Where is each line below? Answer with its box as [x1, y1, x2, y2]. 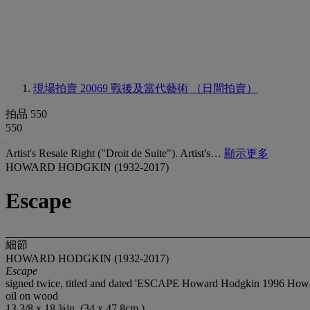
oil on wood [6, 289, 58, 302]
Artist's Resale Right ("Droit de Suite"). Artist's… [6, 147, 224, 159]
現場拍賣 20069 [33, 82, 111, 94]
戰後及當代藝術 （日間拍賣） [111, 82, 257, 94]
